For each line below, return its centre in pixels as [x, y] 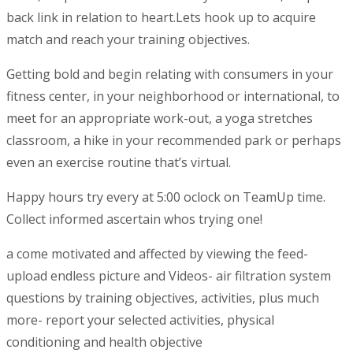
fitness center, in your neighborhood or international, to [173, 96]
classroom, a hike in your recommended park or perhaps [174, 140]
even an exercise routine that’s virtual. [119, 162]
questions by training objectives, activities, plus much [163, 297]
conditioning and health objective [104, 342]
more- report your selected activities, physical [140, 320]
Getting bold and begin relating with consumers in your [170, 74]
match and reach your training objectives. [128, 39]
